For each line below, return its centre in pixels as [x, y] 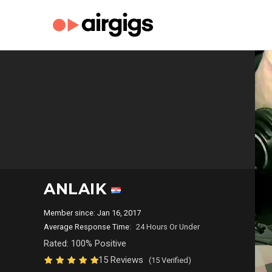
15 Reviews [122, 260]
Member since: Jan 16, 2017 [94, 213]
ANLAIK [77, 189]
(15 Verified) [170, 260]
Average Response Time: [87, 227]
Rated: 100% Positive [85, 243]
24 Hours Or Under [168, 227]
